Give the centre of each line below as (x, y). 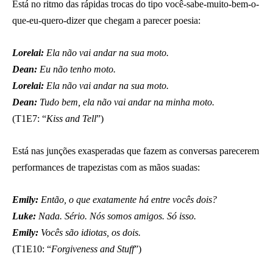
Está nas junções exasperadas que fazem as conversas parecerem (136, 151)
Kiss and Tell (71, 118)
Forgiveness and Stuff (93, 249)
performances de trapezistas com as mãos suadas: (106, 167)
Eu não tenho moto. (76, 69)
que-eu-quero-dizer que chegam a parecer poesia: (106, 20)
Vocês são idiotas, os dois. (90, 232)
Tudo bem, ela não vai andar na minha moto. (126, 102)
